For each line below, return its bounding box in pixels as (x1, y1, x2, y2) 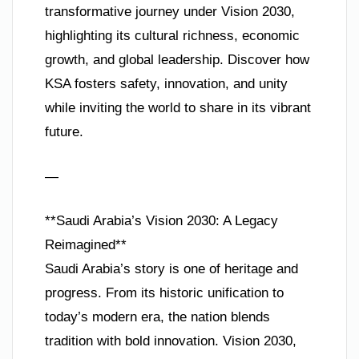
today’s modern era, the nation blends (45, 309, 270, 325)
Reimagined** (45, 237, 127, 253)
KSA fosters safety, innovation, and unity (45, 76, 288, 92)
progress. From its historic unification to (45, 285, 284, 301)
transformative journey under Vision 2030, (45, 4, 295, 20)
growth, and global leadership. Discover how (45, 52, 309, 68)
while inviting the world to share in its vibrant (45, 100, 311, 116)
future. (45, 124, 83, 140)
